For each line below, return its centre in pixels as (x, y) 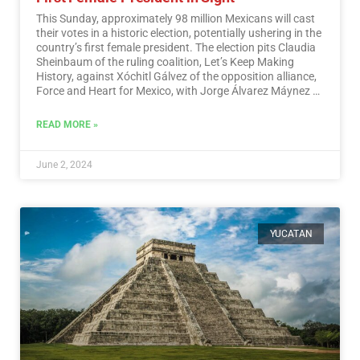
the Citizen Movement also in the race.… (135, 105)
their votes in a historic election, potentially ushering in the (179, 33)
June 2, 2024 (64, 164)
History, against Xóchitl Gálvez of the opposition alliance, (176, 76)
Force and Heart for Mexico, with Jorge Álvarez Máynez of (180, 90)
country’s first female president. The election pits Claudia (176, 47)
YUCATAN (291, 233)
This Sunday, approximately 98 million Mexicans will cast (176, 18)
